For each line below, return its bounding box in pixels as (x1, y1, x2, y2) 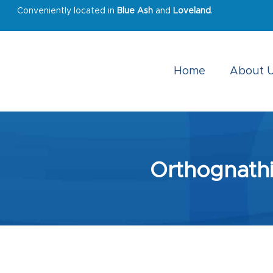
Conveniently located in (17, 7, 117, 15)
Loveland (173, 7, 211, 15)
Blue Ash (117, 7, 153, 15)
